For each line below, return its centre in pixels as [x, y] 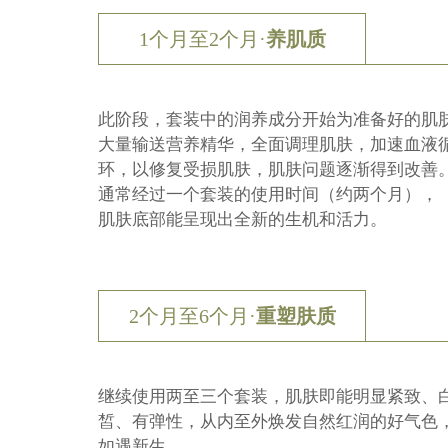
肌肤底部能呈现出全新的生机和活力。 [242, 220]
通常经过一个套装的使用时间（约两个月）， [268, 195]
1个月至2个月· [202, 39]
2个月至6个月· [192, 316]
